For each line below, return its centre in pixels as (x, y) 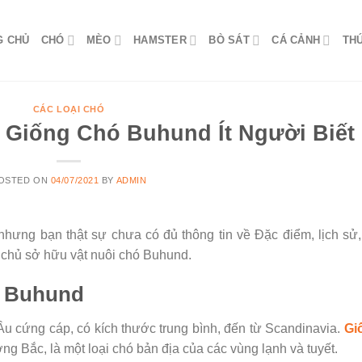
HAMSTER (160, 40)
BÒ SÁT (229, 40)
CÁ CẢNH (296, 40)
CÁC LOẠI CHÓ (69, 109)
